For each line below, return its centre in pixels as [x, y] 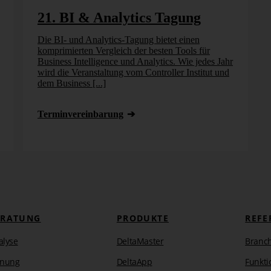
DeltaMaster [140, 241]
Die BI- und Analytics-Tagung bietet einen [118, 39]
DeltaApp [134, 261]
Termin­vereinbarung [80, 114]
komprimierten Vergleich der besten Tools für [123, 50]
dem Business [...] [71, 83]
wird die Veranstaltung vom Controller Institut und [133, 72]
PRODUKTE [142, 218]
